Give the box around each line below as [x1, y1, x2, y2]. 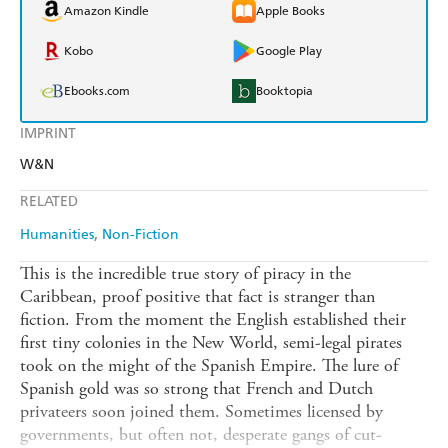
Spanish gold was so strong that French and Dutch [20, 377, 373, 401]
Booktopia [256, 84, 313, 99]
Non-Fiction [102, 226, 179, 244]
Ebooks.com [64, 84, 130, 99]
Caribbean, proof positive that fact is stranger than [20, 285, 375, 309]
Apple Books [256, 4, 325, 19]
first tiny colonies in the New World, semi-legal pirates [20, 331, 402, 355]
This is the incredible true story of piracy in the [20, 262, 351, 286]
